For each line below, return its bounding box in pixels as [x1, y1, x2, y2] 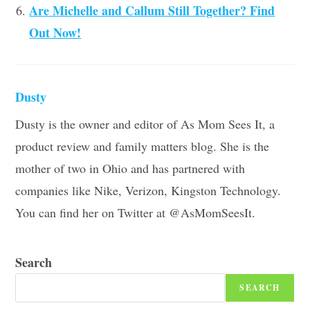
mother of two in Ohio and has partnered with [15, 159, 246, 176]
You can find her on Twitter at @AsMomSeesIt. [15, 203, 256, 221]
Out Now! [29, 23, 82, 42]
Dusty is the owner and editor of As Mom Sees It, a [15, 115, 275, 132]
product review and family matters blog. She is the [15, 137, 270, 154]
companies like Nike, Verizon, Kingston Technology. [15, 181, 282, 199]
